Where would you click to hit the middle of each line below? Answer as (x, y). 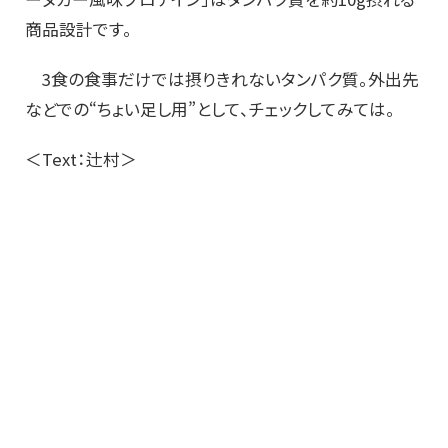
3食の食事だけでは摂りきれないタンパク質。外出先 (222, 79)
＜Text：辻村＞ (81, 159)
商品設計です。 (78, 29)
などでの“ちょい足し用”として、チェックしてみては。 (210, 109)
